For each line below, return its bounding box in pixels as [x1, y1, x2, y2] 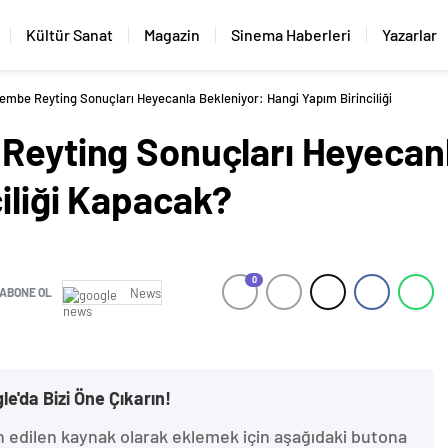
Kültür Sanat [26, 25, 113, 44]
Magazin [144, 25, 200, 44]
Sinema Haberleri [231, 25, 351, 44]
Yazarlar [382, 25, 437, 44]
